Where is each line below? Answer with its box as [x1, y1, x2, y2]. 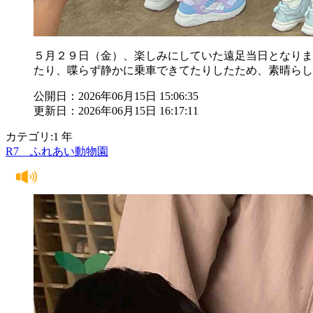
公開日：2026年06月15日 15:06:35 [34, 89, 198, 102]
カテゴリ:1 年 [6, 130, 73, 143]
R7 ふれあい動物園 [6, 145, 108, 157]
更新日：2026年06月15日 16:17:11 [34, 104, 198, 117]
